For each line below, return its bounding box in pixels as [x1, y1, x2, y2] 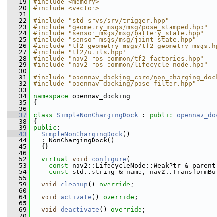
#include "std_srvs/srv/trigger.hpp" [33, 17, 169, 24]
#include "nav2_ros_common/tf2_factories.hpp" [33, 55, 204, 62]
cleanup [61, 181, 88, 188]
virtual [41, 155, 68, 163]
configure [92, 155, 126, 163]
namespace [33, 93, 72, 100]
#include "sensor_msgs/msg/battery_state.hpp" [33, 30, 204, 37]
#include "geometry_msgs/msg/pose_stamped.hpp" [33, 23, 208, 31]
